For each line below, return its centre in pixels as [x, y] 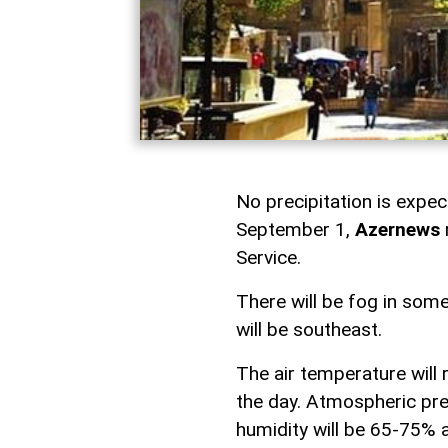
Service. [268, 257]
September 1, [295, 229]
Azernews [397, 229]
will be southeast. [309, 329]
